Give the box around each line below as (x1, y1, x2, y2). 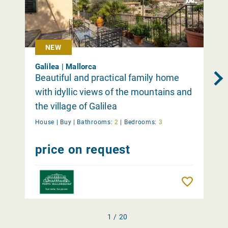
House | (35, 118, 59, 126)
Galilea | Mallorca (35, 62, 96, 71)
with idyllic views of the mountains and (35, 86, 192, 97)
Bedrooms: (124, 118, 157, 126)
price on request (35, 142, 130, 157)
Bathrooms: (77, 118, 113, 126)
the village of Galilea (35, 100, 117, 111)
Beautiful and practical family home (35, 72, 180, 83)
